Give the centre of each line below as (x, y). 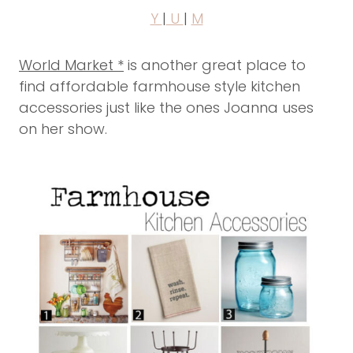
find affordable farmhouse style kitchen (160, 87)
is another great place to (215, 65)
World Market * (71, 65)
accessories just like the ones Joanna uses (166, 108)
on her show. (63, 129)
